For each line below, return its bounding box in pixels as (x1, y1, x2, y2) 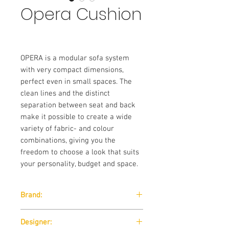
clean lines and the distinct (20, 89, 110, 98)
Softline (20, 210, 43, 219)
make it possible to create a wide (20, 112, 132, 122)
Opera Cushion (20, 3, 142, 26)
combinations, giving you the (20, 136, 116, 145)
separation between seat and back (20, 101, 135, 110)
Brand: (20, 191, 42, 200)
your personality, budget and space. (20, 159, 138, 169)
